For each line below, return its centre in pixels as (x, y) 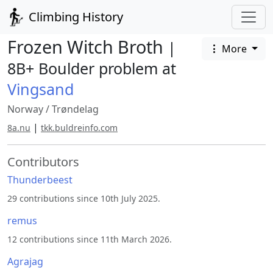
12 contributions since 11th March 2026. (90, 239)
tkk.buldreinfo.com (79, 128)
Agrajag (25, 261)
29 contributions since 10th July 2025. (84, 198)
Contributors (43, 162)
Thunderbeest (40, 180)
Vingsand (41, 89)
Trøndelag (75, 109)
